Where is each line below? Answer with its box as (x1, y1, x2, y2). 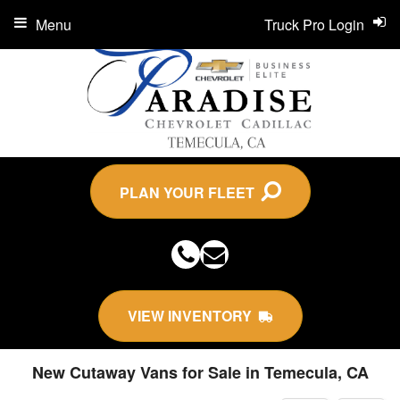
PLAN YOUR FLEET (119, 182, 262, 203)
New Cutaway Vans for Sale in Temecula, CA (31, 361, 369, 384)
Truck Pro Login (264, 14, 364, 35)
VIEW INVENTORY (127, 305, 259, 326)
